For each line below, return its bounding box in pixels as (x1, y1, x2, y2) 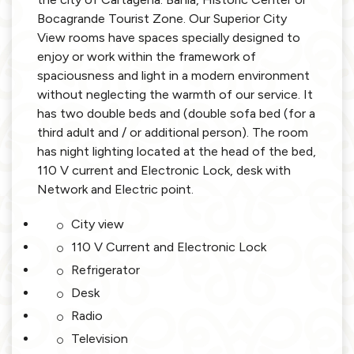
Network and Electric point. (37, 182, 194, 198)
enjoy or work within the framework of (37, 49, 256, 65)
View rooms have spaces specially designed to (37, 30, 300, 46)
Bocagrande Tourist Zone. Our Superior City (37, 11, 287, 27)
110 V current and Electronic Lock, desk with (37, 163, 291, 179)
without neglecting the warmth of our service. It (37, 87, 313, 103)
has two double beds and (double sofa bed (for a (37, 106, 315, 122)
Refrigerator (71, 262, 140, 278)
